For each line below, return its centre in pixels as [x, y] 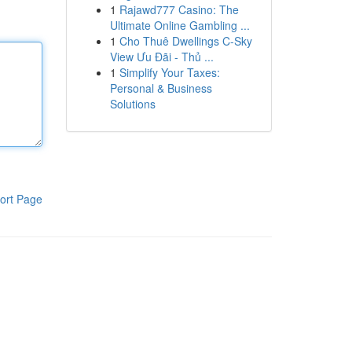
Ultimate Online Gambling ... [180, 25]
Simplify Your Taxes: [169, 72]
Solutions [132, 104]
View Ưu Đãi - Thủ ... [161, 57]
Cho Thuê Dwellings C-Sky [185, 41]
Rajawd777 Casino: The [179, 9]
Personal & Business [161, 88]
